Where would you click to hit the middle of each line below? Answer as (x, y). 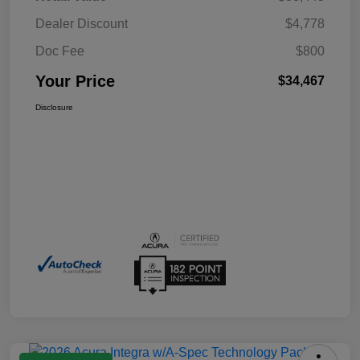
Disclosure (54, 108)
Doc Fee (60, 51)
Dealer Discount (82, 24)
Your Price (75, 82)
